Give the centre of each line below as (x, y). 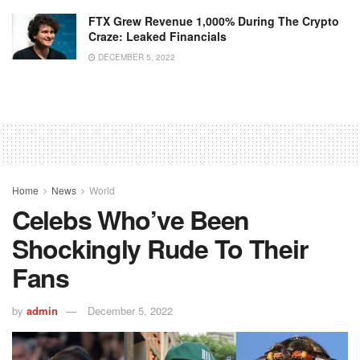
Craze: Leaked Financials (157, 37)
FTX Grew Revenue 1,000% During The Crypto (214, 21)
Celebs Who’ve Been (131, 220)
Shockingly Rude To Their (160, 249)
